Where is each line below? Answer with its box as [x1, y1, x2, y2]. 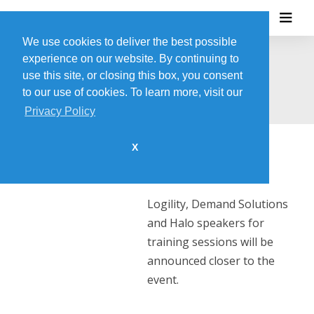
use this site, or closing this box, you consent [22, 69, 243, 81]
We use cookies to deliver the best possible [22, 36, 237, 48]
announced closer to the [147, 252, 275, 268]
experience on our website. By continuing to [22, 53, 239, 64]
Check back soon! [147, 155, 247, 170]
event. [147, 271, 179, 287]
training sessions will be [147, 233, 273, 250]
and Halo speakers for [147, 214, 264, 231]
